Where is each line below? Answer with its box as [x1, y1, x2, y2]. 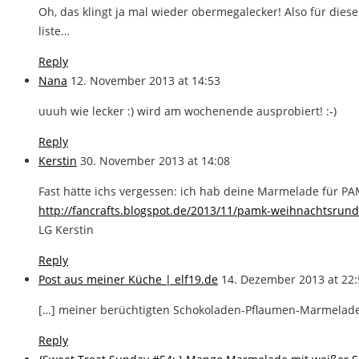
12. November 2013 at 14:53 [71, 72, 220, 88]
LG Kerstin [38, 221, 94, 237]
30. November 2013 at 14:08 [80, 152, 230, 168]
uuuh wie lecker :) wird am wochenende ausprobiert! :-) [38, 103, 337, 119]
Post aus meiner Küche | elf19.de [38, 271, 218, 287]
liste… [38, 22, 70, 38]
